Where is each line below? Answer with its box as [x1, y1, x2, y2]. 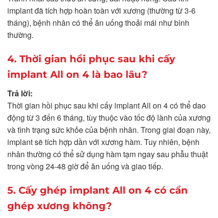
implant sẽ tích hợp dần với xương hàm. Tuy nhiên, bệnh [7, 136, 200, 147]
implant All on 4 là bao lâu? [7, 68, 147, 80]
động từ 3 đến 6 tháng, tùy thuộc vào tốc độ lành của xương [7, 111, 211, 123]
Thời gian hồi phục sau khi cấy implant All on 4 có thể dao [7, 99, 206, 111]
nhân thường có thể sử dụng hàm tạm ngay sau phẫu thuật [7, 148, 208, 160]
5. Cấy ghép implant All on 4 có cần [7, 184, 188, 196]
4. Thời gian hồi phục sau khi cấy [7, 53, 175, 65]
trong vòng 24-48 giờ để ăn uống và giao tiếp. [7, 160, 163, 172]
